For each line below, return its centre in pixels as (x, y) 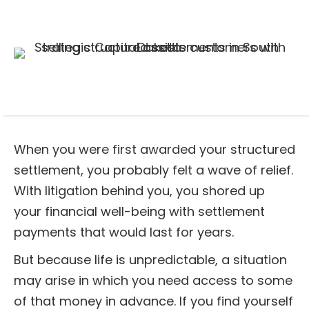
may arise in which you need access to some (153, 280)
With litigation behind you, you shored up (139, 191)
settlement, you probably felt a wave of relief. (153, 170)
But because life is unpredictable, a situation (150, 260)
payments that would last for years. (124, 232)
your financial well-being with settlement (139, 211)
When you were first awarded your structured (154, 149)
